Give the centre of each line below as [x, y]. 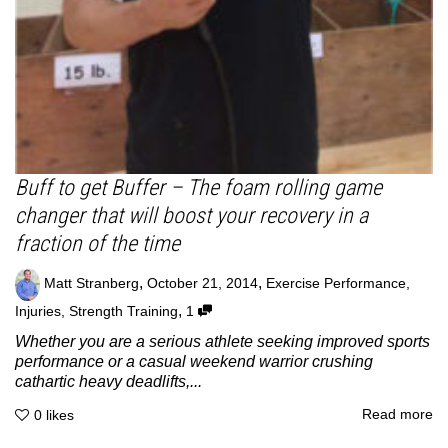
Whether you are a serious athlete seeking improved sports [222, 341]
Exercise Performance [336, 283]
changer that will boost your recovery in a [191, 215]
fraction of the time [97, 243]
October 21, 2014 [202, 283]
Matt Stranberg [91, 283]
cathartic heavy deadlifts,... [108, 381]
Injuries [38, 311]
